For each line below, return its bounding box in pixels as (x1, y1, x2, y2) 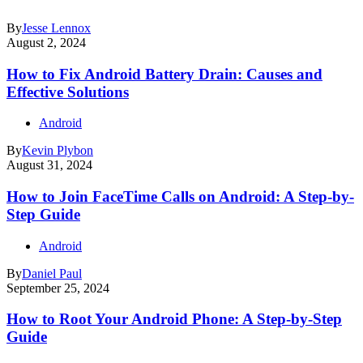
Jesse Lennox (22, 20, 91, 35)
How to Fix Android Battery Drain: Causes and (6, 65, 322, 83)
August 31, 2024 (6, 158, 92, 173)
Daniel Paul (22, 266, 82, 280)
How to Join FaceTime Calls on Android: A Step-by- (6, 187, 354, 205)
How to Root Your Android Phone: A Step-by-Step (6, 310, 342, 328)
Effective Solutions (6, 83, 129, 100)
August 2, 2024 (6, 35, 86, 49)
